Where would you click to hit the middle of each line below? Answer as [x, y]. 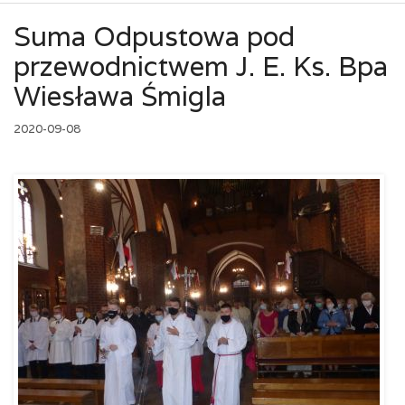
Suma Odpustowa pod [154, 37]
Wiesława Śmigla [120, 96]
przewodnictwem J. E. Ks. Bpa [201, 66]
